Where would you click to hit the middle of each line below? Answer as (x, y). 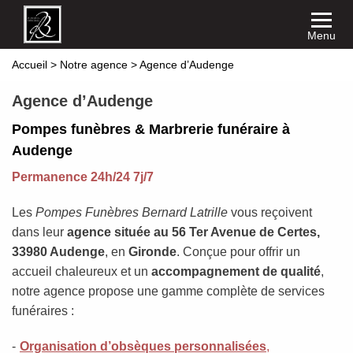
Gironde (152, 252)
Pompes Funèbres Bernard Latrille (132, 212)
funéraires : (43, 311)
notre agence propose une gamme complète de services (168, 291)
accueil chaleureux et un (82, 271)
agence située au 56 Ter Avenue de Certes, (193, 232)
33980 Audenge (58, 252)
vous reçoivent (270, 212)
